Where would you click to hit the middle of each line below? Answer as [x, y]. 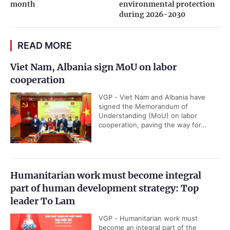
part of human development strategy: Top [104, 188]
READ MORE [45, 46]
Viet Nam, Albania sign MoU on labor [93, 67]
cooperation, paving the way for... [153, 125]
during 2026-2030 [152, 15]
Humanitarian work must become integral [106, 176]
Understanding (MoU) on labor [148, 116]
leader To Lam [43, 201]
